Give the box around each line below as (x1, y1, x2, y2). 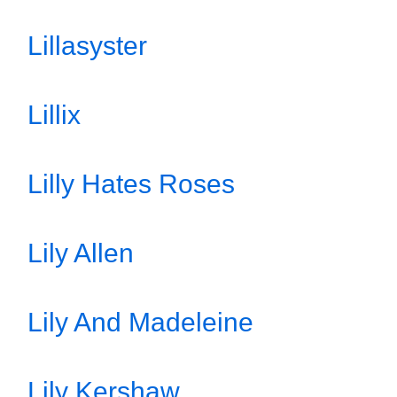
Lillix (27, 100, 81, 129)
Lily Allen (27, 238, 134, 268)
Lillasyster (27, 31, 147, 60)
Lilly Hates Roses (27, 169, 235, 198)
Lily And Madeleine (27, 307, 253, 337)
